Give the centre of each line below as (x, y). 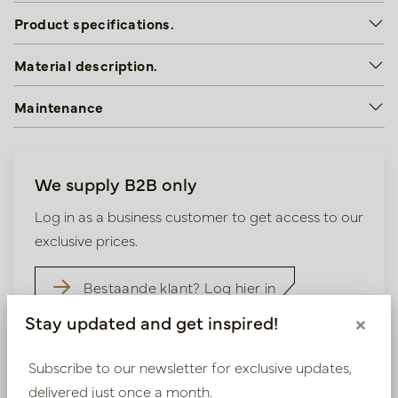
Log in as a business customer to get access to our (199, 216)
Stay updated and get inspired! (151, 322)
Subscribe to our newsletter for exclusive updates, (190, 366)
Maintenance (59, 107)
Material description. (86, 65)
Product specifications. (95, 23)
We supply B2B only (116, 183)
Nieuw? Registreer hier (161, 342)
